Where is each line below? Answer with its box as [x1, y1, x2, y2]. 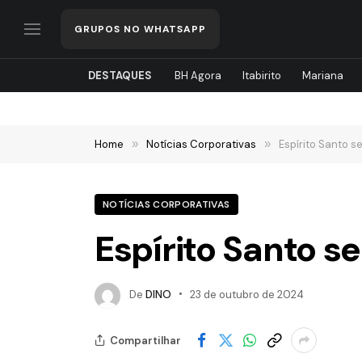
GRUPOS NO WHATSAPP [74, 23, 207, 36]
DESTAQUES [87, 69, 152, 82]
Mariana [301, 69, 343, 82]
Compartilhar [110, 333, 181, 347]
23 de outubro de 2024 [190, 288, 304, 302]
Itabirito [242, 69, 281, 82]
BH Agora [174, 69, 221, 82]
